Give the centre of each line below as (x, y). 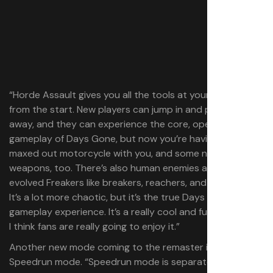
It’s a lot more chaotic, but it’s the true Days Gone (120, 197)
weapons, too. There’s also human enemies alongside (127, 168)
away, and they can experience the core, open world (126, 124)
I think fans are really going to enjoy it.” (94, 226)
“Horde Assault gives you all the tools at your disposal (129, 95)
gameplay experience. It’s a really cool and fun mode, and (136, 212)
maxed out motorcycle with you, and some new (115, 153)
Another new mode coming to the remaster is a (115, 247)
